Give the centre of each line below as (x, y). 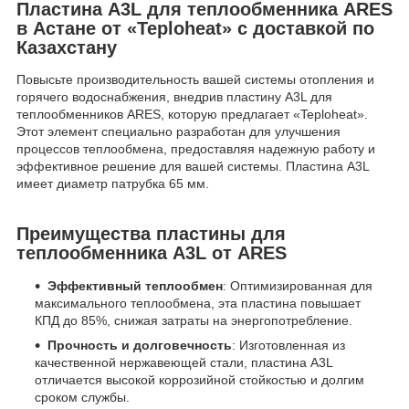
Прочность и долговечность (140, 346)
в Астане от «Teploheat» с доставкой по (195, 28)
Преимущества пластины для (151, 234)
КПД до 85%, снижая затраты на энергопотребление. (194, 321)
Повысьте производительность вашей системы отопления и (195, 80)
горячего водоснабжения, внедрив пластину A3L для (174, 97)
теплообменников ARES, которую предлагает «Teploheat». (192, 115)
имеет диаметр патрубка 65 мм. (113, 184)
